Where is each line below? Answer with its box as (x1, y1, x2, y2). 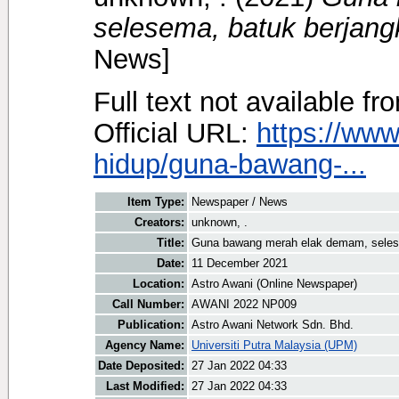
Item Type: (127, 195, 184, 209)
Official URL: (94, 117, 256, 148)
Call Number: (112, 297, 184, 312)
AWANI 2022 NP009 (191, 297, 297, 312)
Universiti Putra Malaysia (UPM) (191, 338, 357, 353)
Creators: (134, 216, 184, 230)
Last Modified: (106, 379, 184, 394)
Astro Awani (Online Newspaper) (191, 277, 357, 291)
